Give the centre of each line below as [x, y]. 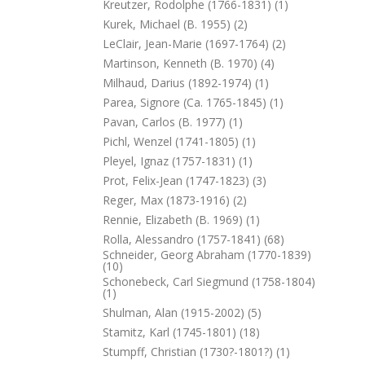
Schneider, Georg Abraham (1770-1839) [207, 255]
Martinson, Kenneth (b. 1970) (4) [189, 63]
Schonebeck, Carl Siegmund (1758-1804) [209, 281]
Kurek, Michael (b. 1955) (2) [175, 24]
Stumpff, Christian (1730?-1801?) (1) [196, 352]
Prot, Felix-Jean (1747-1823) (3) [185, 180]
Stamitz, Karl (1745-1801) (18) [181, 332]
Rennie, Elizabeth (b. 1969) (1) [181, 220]
